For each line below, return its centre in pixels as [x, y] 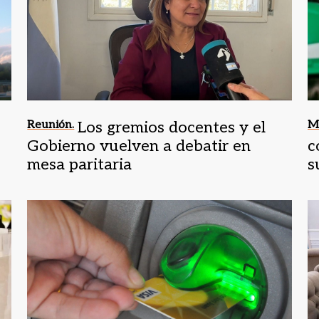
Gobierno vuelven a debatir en [139, 146]
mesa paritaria [80, 164]
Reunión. [51, 125]
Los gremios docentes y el [172, 127]
